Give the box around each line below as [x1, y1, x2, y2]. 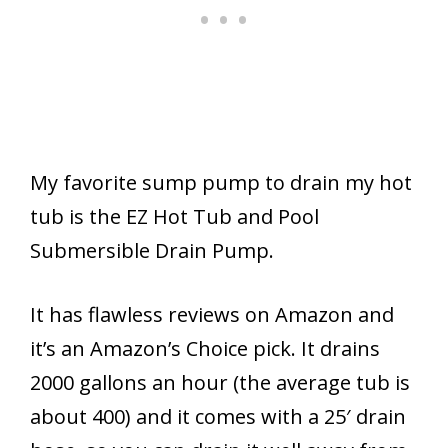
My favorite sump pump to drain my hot [30, 168, 412, 196]
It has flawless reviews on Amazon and [30, 300, 394, 328]
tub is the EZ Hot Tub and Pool [30, 202, 319, 230]
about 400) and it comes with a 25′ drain [30, 402, 406, 430]
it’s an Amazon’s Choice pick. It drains [30, 334, 380, 362]
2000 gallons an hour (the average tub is [30, 368, 410, 396]
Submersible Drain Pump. [30, 236, 274, 264]
